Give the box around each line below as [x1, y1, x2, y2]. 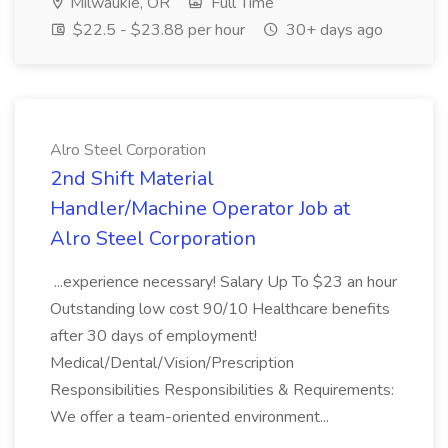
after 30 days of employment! [50, 325, 257, 347]
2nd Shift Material [50, 165, 214, 192]
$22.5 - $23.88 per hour [69, 19, 245, 41]
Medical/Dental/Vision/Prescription [50, 352, 294, 374]
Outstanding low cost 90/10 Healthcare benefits [50, 298, 390, 320]
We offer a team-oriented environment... [50, 406, 333, 428]
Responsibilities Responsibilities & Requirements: [50, 379, 394, 401]
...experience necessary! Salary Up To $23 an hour [50, 271, 397, 293]
